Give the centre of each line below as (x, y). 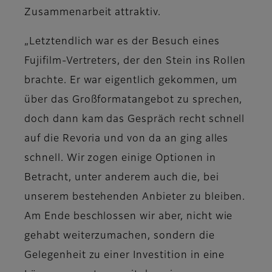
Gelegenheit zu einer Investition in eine (125, 256)
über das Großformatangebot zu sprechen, (134, 100)
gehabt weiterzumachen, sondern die (120, 236)
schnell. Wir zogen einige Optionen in (120, 159)
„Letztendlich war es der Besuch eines (122, 42)
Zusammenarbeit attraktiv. (93, 13)
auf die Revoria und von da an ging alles (127, 139)
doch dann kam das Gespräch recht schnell (135, 120)
